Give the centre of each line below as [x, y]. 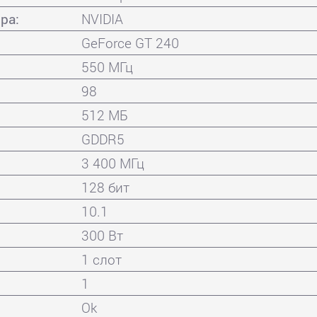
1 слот [102, 259]
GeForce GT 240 [131, 42]
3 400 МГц [113, 163]
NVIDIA [103, 18]
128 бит [106, 187]
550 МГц [108, 67]
